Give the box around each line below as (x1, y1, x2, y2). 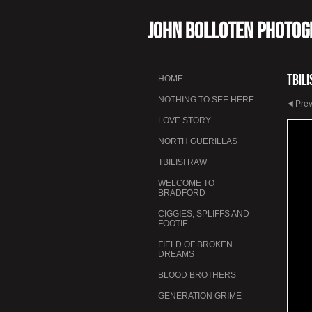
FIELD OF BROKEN (158, 239, 233, 249)
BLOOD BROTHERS (158, 270, 236, 280)
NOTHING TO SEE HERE (158, 94, 254, 104)
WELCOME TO (158, 178, 214, 188)
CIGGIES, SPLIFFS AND (158, 208, 249, 219)
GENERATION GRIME (158, 290, 242, 301)
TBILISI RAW (158, 157, 207, 167)
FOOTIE (158, 218, 188, 228)
